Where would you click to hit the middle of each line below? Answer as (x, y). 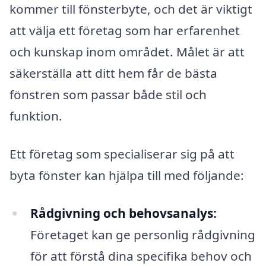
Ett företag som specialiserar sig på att (122, 153)
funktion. (36, 116)
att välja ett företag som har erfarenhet (125, 31)
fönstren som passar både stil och (108, 95)
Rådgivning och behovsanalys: (123, 213)
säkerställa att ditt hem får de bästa (113, 73)
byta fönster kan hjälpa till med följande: (127, 175)
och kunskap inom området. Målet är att (127, 52)
